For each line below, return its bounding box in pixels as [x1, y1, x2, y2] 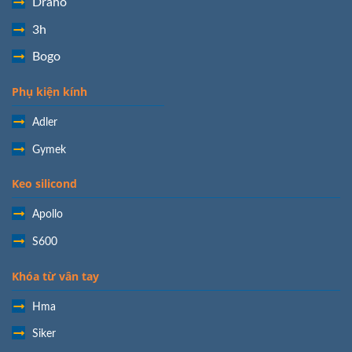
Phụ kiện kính [12, 83, 87, 99]
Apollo [32, 209, 63, 221]
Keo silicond [12, 176, 77, 192]
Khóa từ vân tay [12, 268, 99, 284]
